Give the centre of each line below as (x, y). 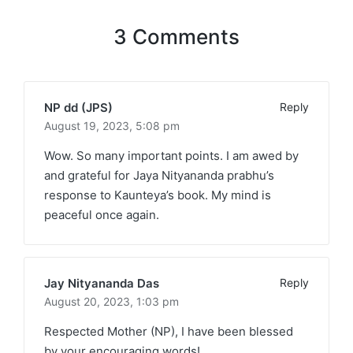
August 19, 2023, (90, 125)
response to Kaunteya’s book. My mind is (158, 195)
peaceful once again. (102, 214)
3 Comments (176, 36)
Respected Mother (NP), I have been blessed (169, 331)
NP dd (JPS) (78, 107)
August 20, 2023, (90, 301)
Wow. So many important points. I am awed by (171, 155)
